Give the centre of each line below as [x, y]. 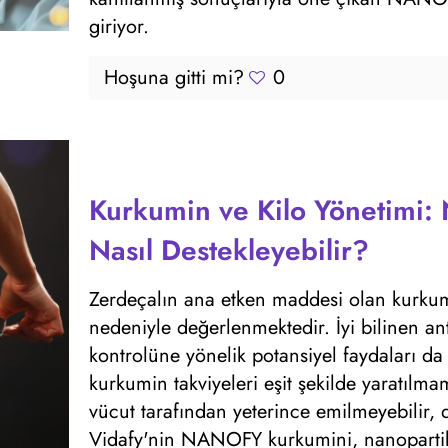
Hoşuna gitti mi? [173, 77]
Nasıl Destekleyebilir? [228, 250]
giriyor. [118, 26]
